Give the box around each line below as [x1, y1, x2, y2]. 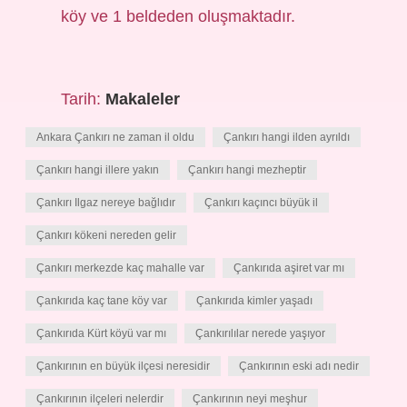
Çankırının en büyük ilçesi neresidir [36, 360, 210, 372]
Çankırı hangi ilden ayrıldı [223, 131, 350, 144]
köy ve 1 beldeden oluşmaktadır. [61, 7, 296, 25]
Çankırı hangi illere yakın [36, 164, 159, 176]
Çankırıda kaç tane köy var [36, 294, 167, 307]
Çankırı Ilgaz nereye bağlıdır [36, 196, 175, 209]
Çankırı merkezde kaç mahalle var [36, 262, 204, 274]
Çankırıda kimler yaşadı [196, 294, 313, 307]
